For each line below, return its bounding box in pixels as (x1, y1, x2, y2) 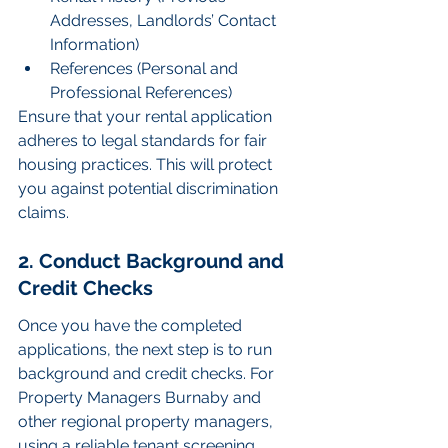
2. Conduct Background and (18, 248, 289, 273)
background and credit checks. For (18, 364, 278, 384)
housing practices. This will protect (18, 155, 276, 175)
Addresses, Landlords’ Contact (50, 11, 280, 31)
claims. (18, 203, 69, 223)
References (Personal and (50, 59, 242, 79)
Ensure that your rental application (18, 107, 276, 127)
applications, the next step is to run (18, 340, 276, 360)
